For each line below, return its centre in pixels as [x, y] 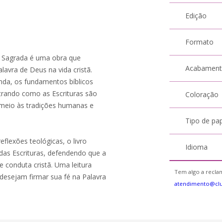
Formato [200, 42]
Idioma [197, 147]
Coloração [202, 94]
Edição [196, 16]
